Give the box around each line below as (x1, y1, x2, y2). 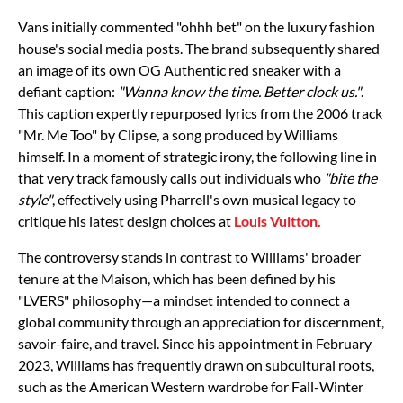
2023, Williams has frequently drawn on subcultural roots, (18, 355, 374, 373)
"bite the (324, 168, 377, 186)
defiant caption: (18, 82, 118, 100)
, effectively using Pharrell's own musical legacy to (52, 190, 356, 208)
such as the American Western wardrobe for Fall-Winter (18, 377, 363, 395)
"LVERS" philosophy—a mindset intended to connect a (18, 291, 350, 309)
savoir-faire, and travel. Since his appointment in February (18, 334, 372, 352)
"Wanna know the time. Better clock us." (118, 82, 361, 100)
